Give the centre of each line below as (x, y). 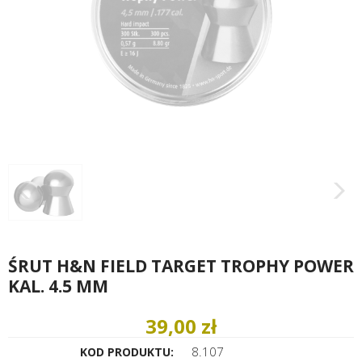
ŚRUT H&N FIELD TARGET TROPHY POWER (181, 265)
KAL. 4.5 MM (58, 286)
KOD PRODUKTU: (126, 351)
